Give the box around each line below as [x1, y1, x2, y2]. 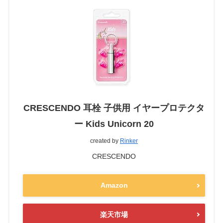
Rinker [120, 137, 138, 145]
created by [90, 137, 120, 145]
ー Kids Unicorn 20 [74, 119, 154, 129]
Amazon [100, 181, 128, 190]
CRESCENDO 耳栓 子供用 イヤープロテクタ [23, 103, 205, 113]
